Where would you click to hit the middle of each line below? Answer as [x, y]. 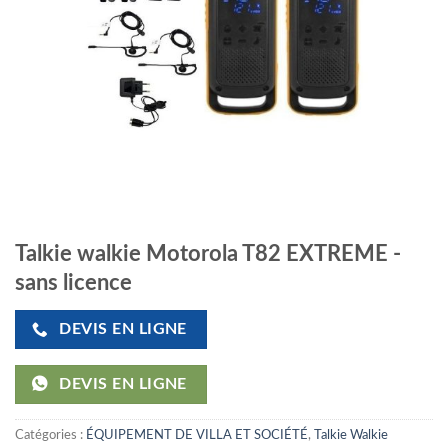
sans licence [73, 283]
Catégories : [50, 435]
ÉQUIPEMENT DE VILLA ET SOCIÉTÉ [197, 435]
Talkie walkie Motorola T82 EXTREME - [208, 254]
